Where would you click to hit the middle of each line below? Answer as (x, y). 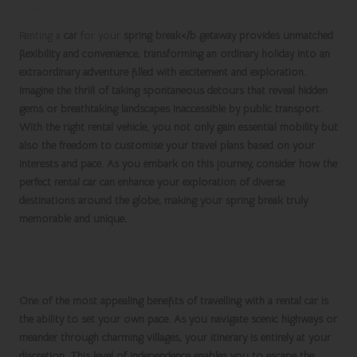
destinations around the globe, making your (122, 201)
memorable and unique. (73, 219)
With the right (53, 127)
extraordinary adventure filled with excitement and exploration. (163, 73)
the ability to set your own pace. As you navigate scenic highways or (178, 320)
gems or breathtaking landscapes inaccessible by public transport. (171, 109)
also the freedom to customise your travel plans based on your (167, 146)
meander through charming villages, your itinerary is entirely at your (175, 338)
